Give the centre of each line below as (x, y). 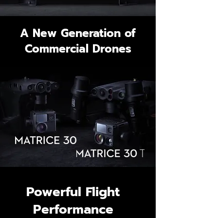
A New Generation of (78, 33)
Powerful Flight (73, 192)
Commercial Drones (78, 49)
